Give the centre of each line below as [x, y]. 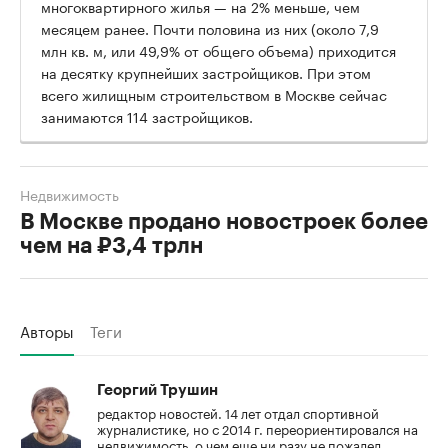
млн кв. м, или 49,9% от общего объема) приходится [218, 50]
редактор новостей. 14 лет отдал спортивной [238, 412]
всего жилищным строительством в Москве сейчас [214, 94]
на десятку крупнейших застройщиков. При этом [206, 72]
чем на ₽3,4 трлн [111, 246]
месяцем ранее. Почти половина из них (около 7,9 [210, 28]
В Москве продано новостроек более [224, 222]
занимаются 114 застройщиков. [147, 116]
